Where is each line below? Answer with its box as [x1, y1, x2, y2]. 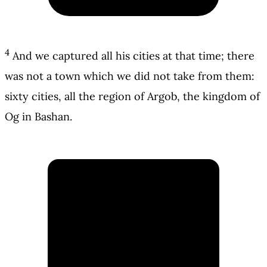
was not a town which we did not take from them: [5, 69, 254, 83]
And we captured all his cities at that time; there [13, 49, 254, 63]
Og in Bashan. [5, 110, 72, 124]
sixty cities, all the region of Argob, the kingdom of [5, 89, 260, 104]
